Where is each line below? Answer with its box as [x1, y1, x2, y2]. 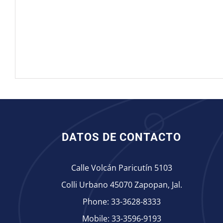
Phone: [82, 196, 111, 208]
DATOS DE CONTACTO [62, 131, 181, 144]
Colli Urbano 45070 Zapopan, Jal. [61, 179, 182, 191]
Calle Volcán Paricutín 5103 [71, 162, 172, 174]
